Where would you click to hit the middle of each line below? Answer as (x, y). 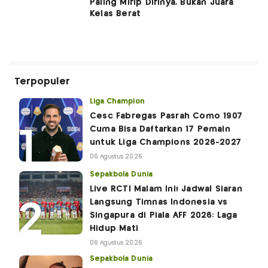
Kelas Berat (115, 14)
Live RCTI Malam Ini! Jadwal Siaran (166, 189)
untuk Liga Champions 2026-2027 (165, 143)
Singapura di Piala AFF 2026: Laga (164, 216)
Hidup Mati (114, 229)
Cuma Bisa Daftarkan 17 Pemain (160, 130)
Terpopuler (42, 82)
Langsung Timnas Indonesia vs (159, 202)
